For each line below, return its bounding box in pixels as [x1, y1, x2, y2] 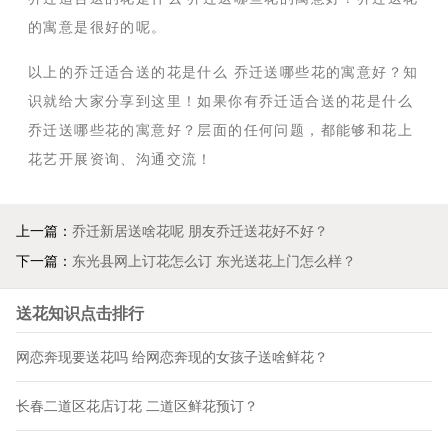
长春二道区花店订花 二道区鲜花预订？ [16, 398, 258, 415]
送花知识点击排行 [16, 304, 144, 323]
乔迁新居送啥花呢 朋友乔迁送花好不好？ [72, 223, 328, 240]
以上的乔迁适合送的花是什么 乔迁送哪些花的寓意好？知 [28, 64, 419, 81]
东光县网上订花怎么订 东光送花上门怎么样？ [72, 253, 356, 270]
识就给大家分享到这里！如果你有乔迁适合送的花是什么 [28, 93, 413, 110]
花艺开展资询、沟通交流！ [28, 151, 213, 168]
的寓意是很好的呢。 [28, 19, 167, 36]
